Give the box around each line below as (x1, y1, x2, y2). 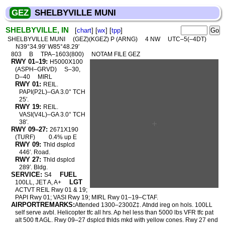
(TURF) (15, 134, 37, 141)
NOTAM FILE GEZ (91, 51, 140, 58)
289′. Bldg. (19, 164, 48, 171)
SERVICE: (11, 171, 42, 178)
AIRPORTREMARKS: (11, 201, 75, 208)
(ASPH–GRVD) (15, 66, 58, 73)
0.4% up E (48, 134, 77, 141)
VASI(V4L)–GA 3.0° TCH (19, 111, 86, 118)
